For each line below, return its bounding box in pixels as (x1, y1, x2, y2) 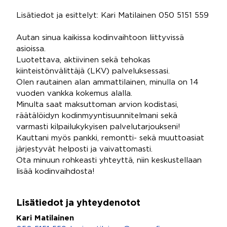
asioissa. (16, 46, 46, 52)
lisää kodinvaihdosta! (16, 168, 95, 175)
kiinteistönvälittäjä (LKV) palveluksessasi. (16, 68, 170, 74)
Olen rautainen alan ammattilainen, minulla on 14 (16, 79, 199, 86)
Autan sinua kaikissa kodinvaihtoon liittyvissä (16, 34, 184, 41)
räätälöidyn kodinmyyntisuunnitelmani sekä (16, 112, 177, 119)
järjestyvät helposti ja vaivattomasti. (16, 146, 153, 153)
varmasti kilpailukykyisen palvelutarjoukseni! (16, 124, 180, 130)
